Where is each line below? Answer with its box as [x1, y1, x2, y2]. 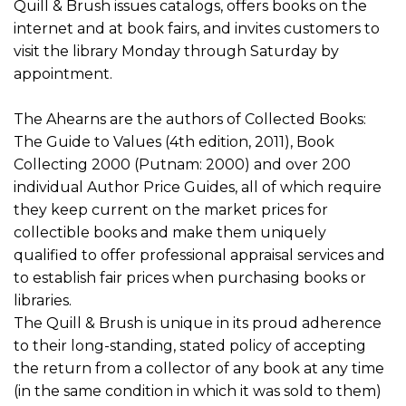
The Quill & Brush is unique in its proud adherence [14, 314, 382, 332]
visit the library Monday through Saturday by [14, 42, 339, 60]
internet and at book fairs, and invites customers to [14, 19, 380, 37]
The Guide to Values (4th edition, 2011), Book [14, 132, 334, 150]
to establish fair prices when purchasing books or [14, 268, 366, 286]
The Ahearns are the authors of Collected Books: [14, 110, 366, 128]
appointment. [14, 64, 112, 82]
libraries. [14, 291, 72, 309]
